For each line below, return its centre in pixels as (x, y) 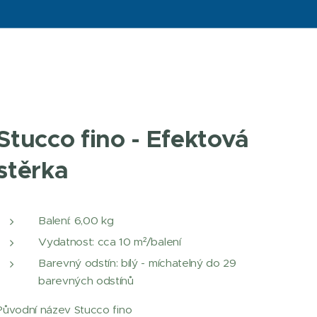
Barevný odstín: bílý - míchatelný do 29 (137, 263)
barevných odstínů (86, 281)
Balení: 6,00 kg (76, 220)
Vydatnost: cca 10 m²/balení (110, 242)
